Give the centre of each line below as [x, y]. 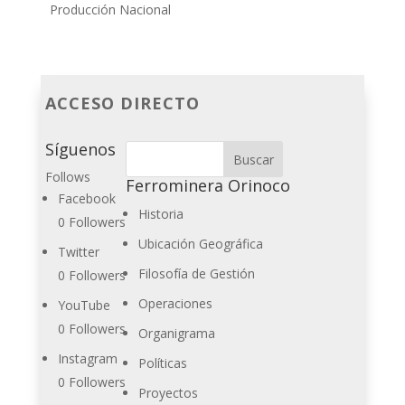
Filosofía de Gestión [196, 273]
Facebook [86, 198]
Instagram [87, 358]
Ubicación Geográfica [200, 244]
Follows [67, 177]
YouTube [84, 305]
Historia [160, 214]
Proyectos [168, 393]
